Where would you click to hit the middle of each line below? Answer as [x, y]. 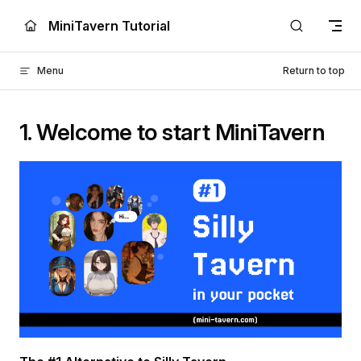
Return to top [314, 71]
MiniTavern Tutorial [109, 25]
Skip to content [57, 22]
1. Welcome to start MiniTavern [172, 132]
